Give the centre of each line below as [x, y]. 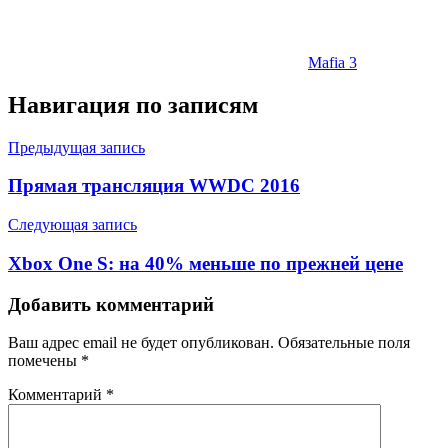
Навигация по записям [133, 104]
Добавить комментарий [111, 304]
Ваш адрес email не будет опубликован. [141, 343]
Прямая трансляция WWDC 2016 [154, 186]
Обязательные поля [344, 343]
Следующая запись [72, 225]
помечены [44, 361]
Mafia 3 [332, 62]
